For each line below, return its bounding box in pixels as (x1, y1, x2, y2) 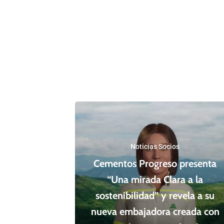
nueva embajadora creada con (90, 205, 219, 218)
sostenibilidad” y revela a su (95, 189, 215, 202)
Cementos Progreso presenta (93, 157, 217, 170)
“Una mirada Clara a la (107, 173, 203, 186)
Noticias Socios (130, 142, 180, 151)
